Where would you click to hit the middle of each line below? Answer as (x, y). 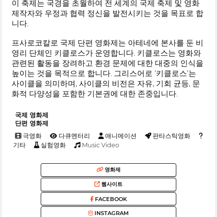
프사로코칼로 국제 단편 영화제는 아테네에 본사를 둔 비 (108, 43)
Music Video (100, 145)
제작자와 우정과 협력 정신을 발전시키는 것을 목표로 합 (108, 13)
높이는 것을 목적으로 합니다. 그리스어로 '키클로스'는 (104, 73)
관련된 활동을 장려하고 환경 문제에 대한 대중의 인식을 (108, 63)
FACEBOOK (110, 199)
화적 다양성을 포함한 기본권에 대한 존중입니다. (95, 93)
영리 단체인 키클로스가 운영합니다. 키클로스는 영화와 (107, 53)
